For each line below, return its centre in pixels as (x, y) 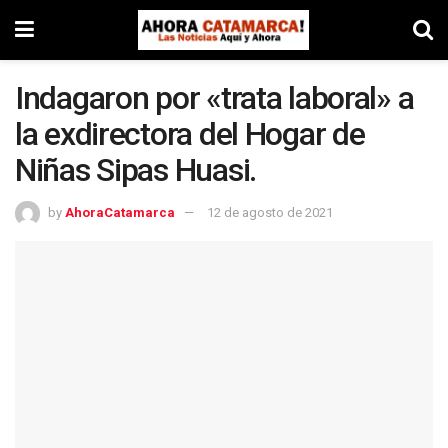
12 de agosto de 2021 (270, 212)
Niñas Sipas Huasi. (135, 170)
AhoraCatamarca (120, 212)
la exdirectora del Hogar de (190, 134)
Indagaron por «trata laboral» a (214, 98)
